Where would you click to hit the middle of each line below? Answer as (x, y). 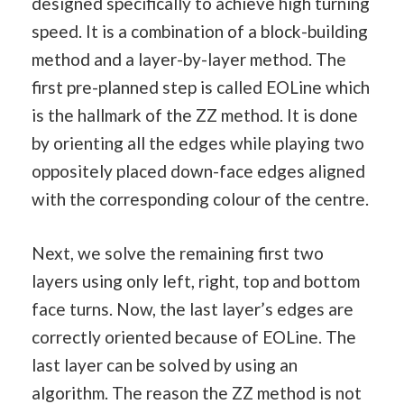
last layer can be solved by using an (165, 364)
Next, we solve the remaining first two (178, 252)
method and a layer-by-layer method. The (189, 60)
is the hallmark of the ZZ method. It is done (195, 115)
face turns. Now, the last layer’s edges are (193, 308)
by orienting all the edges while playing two (198, 143)
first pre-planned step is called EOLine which (201, 87)
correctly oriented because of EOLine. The (194, 336)
